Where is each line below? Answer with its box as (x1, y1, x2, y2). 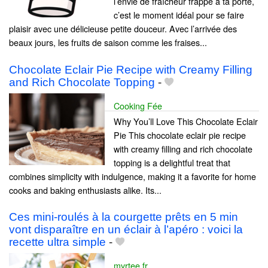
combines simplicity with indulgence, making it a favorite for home (9, 169, 256, 182)
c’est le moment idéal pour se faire (114, 8, 244, 22)
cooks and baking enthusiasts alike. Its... (9, 183, 162, 196)
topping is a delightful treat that (114, 156, 230, 169)
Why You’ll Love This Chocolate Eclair (114, 114, 258, 127)
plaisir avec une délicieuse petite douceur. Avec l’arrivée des (9, 22, 237, 35)
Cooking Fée (114, 99, 162, 112)
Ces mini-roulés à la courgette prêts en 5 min (9, 210, 238, 223)
